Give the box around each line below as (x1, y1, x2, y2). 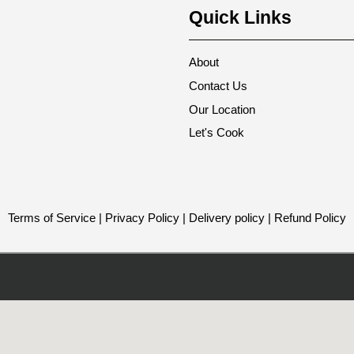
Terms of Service (8, 210, 96, 224)
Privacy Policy (105, 210, 179, 224)
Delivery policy (189, 210, 265, 224)
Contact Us (189, 78, 247, 92)
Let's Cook (189, 126, 244, 140)
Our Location (189, 102, 255, 116)
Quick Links (189, 7, 292, 28)
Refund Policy (274, 210, 346, 224)
